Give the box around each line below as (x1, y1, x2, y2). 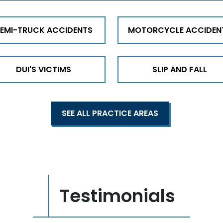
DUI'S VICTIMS (16, 64, 71, 76)
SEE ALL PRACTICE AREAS (62, 108, 158, 119)
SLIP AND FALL (152, 64, 207, 76)
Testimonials (60, 183, 175, 209)
